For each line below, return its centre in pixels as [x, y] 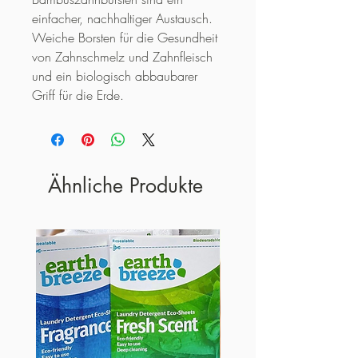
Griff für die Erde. [78, 95]
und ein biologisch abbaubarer [115, 76]
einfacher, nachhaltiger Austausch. [122, 18]
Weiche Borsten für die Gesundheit [125, 37]
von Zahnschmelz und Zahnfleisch [122, 56]
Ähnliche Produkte [125, 185]
